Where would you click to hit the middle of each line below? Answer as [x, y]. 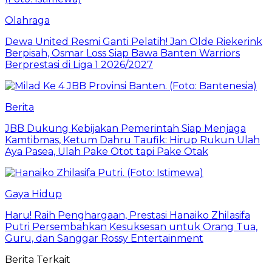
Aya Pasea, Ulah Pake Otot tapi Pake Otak [107, 151]
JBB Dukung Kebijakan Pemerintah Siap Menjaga [125, 128]
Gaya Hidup [33, 194]
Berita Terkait [38, 259]
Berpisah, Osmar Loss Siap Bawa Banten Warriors [122, 53]
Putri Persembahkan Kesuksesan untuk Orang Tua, [131, 226]
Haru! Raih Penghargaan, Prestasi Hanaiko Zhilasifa [127, 215]
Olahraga [27, 20]
